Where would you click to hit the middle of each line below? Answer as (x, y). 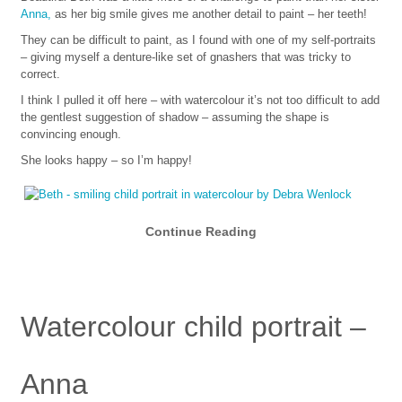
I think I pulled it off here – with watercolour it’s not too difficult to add (200, 100)
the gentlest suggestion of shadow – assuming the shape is (175, 118)
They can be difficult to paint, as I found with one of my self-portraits (198, 40)
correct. (40, 74)
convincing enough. (70, 135)
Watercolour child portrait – (193, 326)
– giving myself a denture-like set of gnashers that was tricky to (185, 57)
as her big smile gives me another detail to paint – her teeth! (209, 14)
